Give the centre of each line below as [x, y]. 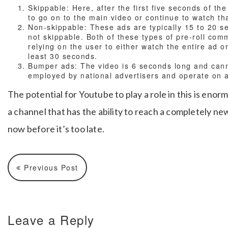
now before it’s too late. [56, 129]
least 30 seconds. [63, 56]
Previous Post [50, 168]
